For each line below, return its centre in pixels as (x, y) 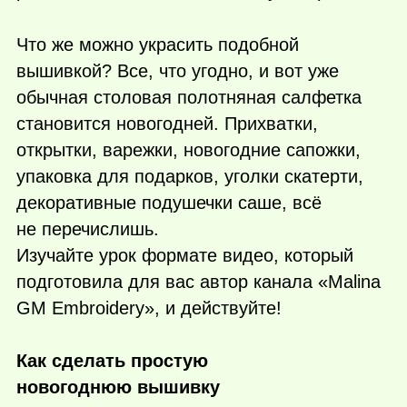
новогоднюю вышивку (118, 387)
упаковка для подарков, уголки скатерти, (190, 176)
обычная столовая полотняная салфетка (189, 97)
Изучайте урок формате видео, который (185, 255)
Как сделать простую (112, 361)
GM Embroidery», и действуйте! (149, 308)
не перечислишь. (88, 228)
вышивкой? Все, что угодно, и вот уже (178, 70)
